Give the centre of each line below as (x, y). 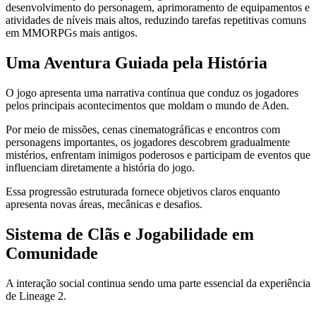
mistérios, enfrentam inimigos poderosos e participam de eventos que (158, 155)
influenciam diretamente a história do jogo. (100, 168)
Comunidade (52, 253)
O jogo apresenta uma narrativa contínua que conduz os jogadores (152, 93)
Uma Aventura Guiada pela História (136, 63)
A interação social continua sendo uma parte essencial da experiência (158, 283)
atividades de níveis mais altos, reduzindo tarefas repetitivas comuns (156, 20)
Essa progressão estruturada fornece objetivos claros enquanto (143, 192)
